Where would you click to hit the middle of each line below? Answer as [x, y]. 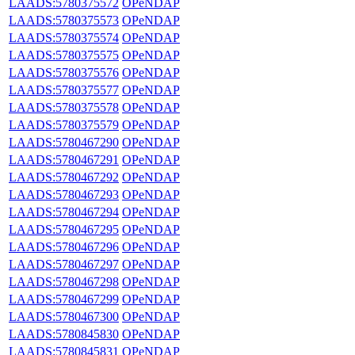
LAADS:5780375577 [64, 90]
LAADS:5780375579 [64, 124]
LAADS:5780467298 [64, 281]
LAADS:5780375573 [64, 20]
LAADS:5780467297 [64, 264]
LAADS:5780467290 [64, 142]
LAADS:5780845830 [64, 334]
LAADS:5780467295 [64, 229]
